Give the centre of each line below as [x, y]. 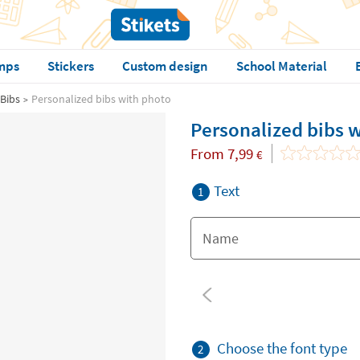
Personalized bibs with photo [101, 99]
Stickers [70, 66]
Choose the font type [282, 348]
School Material [281, 66]
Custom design [165, 66]
